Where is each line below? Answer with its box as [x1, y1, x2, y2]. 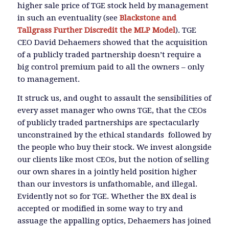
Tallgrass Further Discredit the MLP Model [17, 25, 175, 35]
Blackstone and [119, 13, 176, 22]
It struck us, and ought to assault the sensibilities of [17, 93, 211, 103]
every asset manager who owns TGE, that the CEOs [17, 105, 207, 115]
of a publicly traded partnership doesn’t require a [17, 50, 201, 59]
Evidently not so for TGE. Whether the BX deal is [17, 191, 196, 201]
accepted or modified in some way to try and [17, 203, 183, 213]
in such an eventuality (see [17, 13, 120, 22]
